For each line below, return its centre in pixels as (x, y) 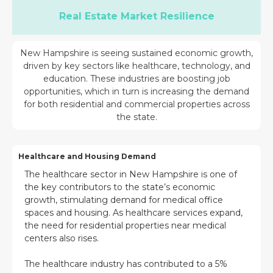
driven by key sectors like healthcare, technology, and (136, 66)
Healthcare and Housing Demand (87, 156)
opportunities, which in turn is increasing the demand (136, 91)
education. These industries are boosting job (136, 78)
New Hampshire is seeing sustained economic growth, (136, 53)
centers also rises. (62, 238)
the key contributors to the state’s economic (120, 187)
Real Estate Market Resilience (136, 16)
